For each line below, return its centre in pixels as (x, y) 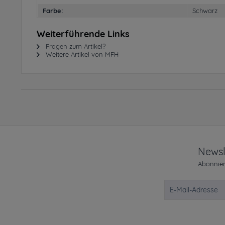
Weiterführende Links (83, 34)
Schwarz (205, 11)
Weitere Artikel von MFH (81, 54)
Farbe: (53, 11)
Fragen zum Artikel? (75, 46)
